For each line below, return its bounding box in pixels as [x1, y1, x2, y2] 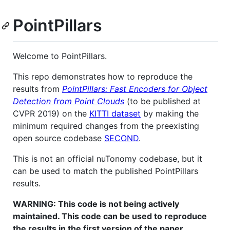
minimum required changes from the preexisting [13, 120, 199, 131]
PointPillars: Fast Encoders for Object [62, 83, 207, 94]
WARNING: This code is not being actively [13, 198, 179, 209]
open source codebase [13, 132, 104, 143]
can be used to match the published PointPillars [13, 165, 198, 176]
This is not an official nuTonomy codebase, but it [13, 153, 202, 164]
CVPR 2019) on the [13, 108, 89, 119]
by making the [141, 108, 199, 119]
